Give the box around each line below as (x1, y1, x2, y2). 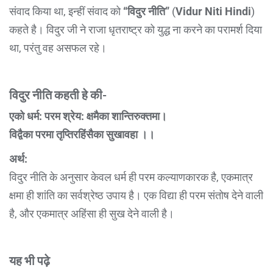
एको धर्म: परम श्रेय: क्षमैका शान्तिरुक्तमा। (9, 109, 167, 122)
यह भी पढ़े (9, 252, 50, 268)
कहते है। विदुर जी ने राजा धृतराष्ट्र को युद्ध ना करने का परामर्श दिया (9, 23, 262, 36)
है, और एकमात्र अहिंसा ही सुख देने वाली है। (9, 207, 174, 220)
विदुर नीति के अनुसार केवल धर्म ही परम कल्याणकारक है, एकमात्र (9, 170, 253, 183)
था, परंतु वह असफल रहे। (9, 41, 107, 54)
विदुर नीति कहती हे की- (9, 87, 107, 102)
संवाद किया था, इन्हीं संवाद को (9, 4, 123, 18)
